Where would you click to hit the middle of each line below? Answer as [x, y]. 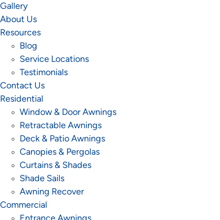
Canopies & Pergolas [60, 152]
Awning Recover [52, 192]
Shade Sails [42, 179]
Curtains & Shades [55, 166]
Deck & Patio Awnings [62, 139]
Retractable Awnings [61, 126]
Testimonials [44, 73]
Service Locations [54, 60]
